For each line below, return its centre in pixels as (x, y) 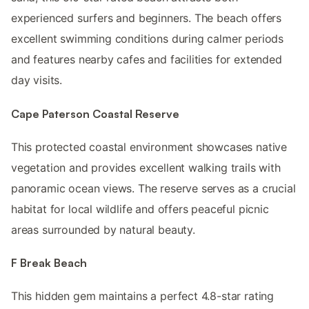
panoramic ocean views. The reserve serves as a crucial (153, 188)
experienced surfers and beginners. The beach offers (147, 18)
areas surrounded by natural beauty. (103, 229)
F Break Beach (49, 263)
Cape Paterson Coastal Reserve (95, 113)
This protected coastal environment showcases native (149, 147)
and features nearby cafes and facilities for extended (147, 60)
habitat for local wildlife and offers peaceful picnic (140, 209)
